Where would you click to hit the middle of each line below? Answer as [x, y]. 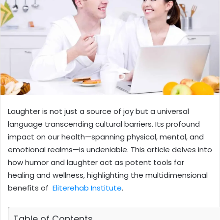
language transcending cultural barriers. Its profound [104, 124]
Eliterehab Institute [87, 188]
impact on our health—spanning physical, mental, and [106, 137]
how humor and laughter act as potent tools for [96, 163]
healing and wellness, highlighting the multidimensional [108, 175]
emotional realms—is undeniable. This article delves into [110, 150]
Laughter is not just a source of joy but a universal [98, 111]
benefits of [30, 188]
